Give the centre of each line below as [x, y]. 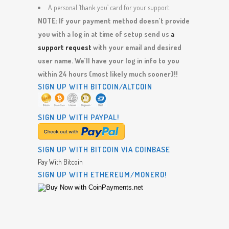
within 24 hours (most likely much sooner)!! [108, 74]
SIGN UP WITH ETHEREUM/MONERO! [102, 175]
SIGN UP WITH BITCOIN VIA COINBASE [104, 150]
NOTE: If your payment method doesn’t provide [114, 21]
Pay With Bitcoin [60, 162]
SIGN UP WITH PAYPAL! [78, 117]
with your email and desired [136, 47]
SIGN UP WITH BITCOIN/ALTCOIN [95, 87]
